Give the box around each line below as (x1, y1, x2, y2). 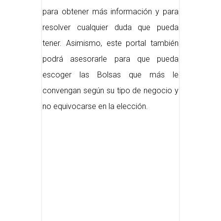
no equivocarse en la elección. (42, 101, 148, 111)
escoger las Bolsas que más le (42, 70, 179, 79)
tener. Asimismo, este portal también (42, 38, 179, 48)
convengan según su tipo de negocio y (42, 85, 179, 95)
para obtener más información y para (42, 6, 179, 16)
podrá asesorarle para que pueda (42, 54, 179, 64)
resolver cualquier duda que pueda (42, 22, 179, 32)
